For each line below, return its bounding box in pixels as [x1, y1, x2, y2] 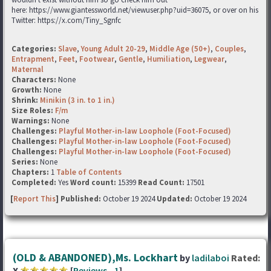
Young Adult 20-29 [81, 43, 145, 54]
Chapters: [11, 166, 51, 177]
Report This [13, 193, 56, 204]
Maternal [11, 64, 44, 74]
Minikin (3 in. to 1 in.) [40, 94, 115, 105]
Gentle [119, 53, 143, 64]
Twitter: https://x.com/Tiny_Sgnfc [11, 15, 121, 25]
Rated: [231, 251, 260, 264]
